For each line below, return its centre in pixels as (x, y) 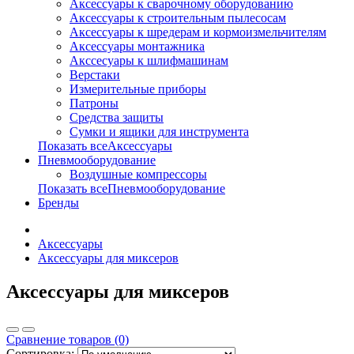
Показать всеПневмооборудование (132, 188)
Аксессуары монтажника (137, 46)
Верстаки (95, 75)
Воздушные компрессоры (138, 174)
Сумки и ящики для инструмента (159, 132)
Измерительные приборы (138, 89)
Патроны (94, 103)
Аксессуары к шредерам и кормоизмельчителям (198, 32)
